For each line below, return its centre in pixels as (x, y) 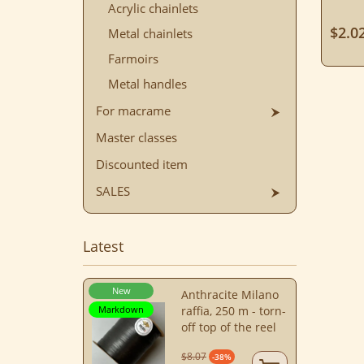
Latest (103, 247)
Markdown (121, 310)
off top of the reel (229, 327)
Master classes (136, 138)
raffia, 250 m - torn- (234, 311)
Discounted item (142, 165)
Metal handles (147, 84)
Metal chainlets (150, 34)
